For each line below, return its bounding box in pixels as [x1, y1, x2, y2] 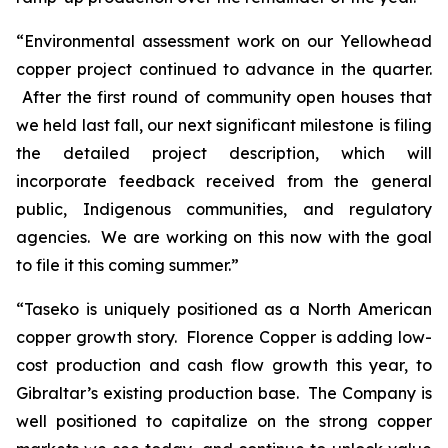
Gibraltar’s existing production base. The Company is [16, 383, 432, 403]
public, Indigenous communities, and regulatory [16, 199, 432, 219]
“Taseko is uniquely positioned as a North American [16, 299, 432, 319]
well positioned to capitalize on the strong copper [16, 411, 432, 431]
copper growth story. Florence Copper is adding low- [16, 327, 432, 347]
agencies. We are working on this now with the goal [16, 227, 432, 247]
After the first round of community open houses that [16, 87, 432, 107]
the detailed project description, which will [16, 143, 432, 163]
